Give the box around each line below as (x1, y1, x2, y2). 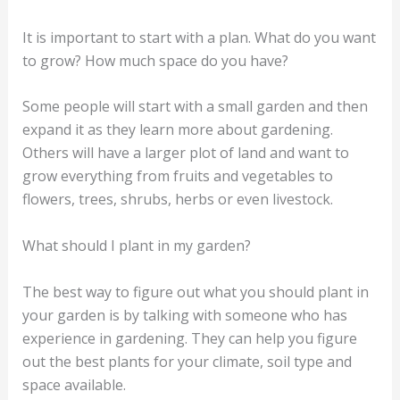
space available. (21, 374, 126, 395)
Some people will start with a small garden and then (21, 96, 368, 117)
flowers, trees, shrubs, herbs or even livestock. (21, 189, 333, 210)
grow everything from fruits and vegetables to (21, 166, 333, 187)
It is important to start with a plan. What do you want (21, 27, 376, 47)
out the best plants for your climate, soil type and (21, 351, 352, 371)
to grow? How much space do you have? (21, 50, 288, 71)
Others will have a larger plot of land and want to (21, 143, 349, 163)
